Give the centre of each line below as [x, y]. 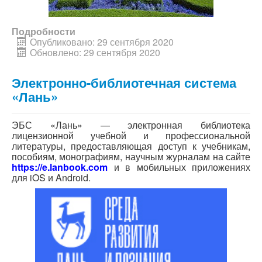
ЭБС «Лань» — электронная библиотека [131, 125]
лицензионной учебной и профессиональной [131, 135]
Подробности [44, 31]
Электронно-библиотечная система [124, 82]
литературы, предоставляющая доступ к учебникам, [131, 146]
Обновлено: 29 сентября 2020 [95, 52]
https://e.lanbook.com [60, 167]
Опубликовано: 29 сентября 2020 [102, 42]
